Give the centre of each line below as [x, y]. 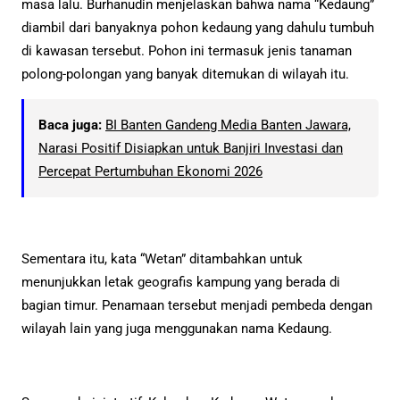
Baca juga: [70, 125]
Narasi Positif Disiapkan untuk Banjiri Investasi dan [191, 148]
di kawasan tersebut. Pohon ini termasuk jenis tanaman [187, 50]
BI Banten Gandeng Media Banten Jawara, [228, 125]
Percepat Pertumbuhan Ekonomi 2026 [150, 171]
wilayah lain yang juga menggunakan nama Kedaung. [177, 329]
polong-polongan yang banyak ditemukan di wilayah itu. [185, 74]
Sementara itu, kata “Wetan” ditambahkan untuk [162, 259]
